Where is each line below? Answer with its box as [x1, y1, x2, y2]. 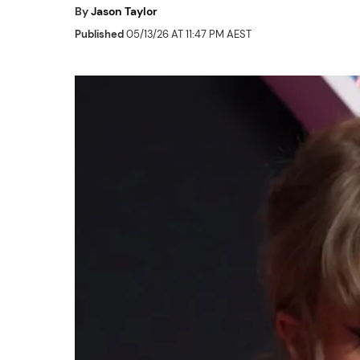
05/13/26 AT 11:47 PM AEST [124, 27, 252, 41]
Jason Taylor [91, 4, 157, 18]
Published [75, 27, 124, 41]
